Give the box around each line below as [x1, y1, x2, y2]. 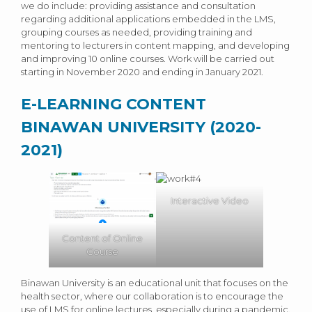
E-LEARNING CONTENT [21, 94, 206, 114]
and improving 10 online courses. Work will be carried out [21, 52, 274, 64]
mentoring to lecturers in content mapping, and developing [21, 39, 290, 51]
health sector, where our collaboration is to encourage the [21, 290, 283, 302]
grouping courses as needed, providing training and [21, 26, 252, 38]
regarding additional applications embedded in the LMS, [21, 13, 276, 24]
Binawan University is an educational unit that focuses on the [21, 277, 288, 289]
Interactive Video [171, 194, 249, 206]
